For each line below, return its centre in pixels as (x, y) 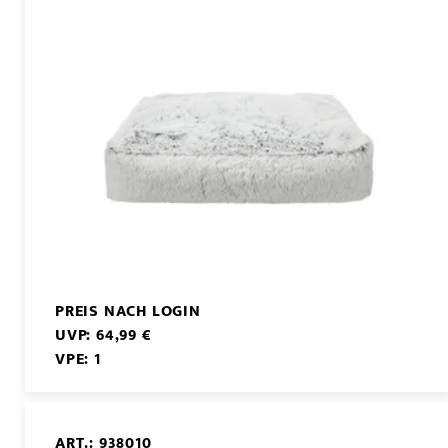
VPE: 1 (78, 359)
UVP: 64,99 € (103, 335)
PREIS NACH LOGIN (128, 311)
